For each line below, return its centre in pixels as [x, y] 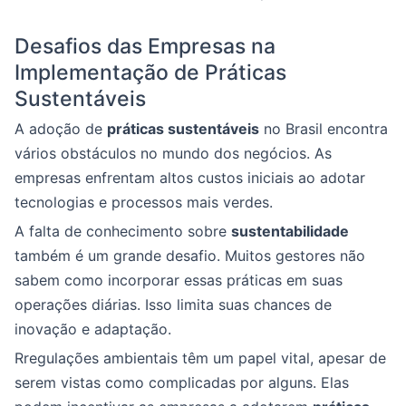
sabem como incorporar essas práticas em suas [179, 280]
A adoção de [61, 129]
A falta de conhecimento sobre [123, 232]
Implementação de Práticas [150, 73]
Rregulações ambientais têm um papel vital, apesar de [200, 358]
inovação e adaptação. [93, 329]
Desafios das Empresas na [145, 47]
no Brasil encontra [324, 129]
